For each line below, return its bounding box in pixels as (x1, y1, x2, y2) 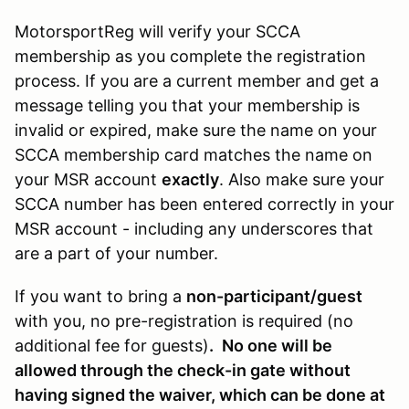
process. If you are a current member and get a (15, 70, 379, 90)
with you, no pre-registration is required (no (15, 310, 353, 330)
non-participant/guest (186, 286, 362, 306)
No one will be (222, 335, 332, 355)
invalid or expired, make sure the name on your (15, 120, 377, 140)
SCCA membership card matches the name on (15, 144, 372, 164)
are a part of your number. (15, 243, 218, 263)
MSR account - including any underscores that (15, 218, 373, 238)
